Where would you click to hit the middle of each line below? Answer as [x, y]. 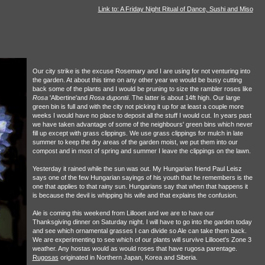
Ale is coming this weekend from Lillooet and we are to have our [123, 213]
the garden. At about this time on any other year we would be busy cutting [137, 80]
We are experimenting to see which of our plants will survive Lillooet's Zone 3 [142, 239]
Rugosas [45, 257]
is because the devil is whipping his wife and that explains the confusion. [135, 195]
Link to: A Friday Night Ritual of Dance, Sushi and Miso [175, 9]
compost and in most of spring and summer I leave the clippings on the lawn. [141, 151]
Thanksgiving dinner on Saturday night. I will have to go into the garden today [142, 222]
